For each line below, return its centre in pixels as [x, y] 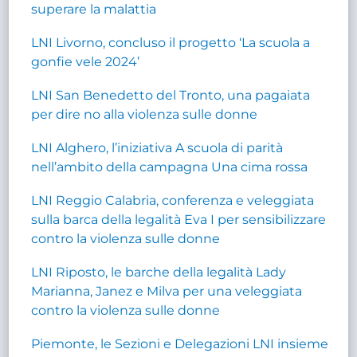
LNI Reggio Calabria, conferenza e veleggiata [173, 200]
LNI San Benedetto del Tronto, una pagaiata [171, 95]
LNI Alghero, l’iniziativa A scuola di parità [157, 147]
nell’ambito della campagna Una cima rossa [170, 167]
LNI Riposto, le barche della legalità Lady [159, 272]
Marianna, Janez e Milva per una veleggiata [167, 291]
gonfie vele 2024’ [86, 61]
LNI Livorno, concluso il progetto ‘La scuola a [171, 42]
